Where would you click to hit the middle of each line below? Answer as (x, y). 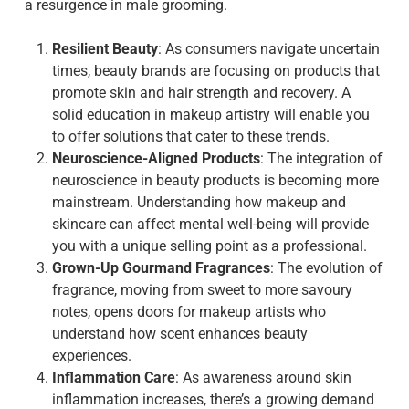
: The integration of (321, 158)
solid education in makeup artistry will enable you (210, 115)
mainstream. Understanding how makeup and (199, 202)
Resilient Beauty (105, 49)
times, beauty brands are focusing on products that (215, 71)
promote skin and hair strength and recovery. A (201, 93)
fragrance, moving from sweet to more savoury (202, 290)
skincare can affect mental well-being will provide (210, 224)
